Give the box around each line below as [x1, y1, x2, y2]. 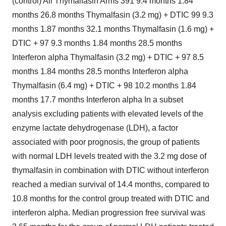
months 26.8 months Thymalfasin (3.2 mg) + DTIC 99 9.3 [12, 11, 213, 19]
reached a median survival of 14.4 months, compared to [12, 180, 209, 189]
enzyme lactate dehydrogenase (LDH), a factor [12, 124, 178, 132]
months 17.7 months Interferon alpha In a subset [12, 95, 183, 104]
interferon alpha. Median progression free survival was [12, 208, 205, 217]
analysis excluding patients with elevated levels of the [12, 109, 203, 118]
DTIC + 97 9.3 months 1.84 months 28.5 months [12, 39, 182, 47]
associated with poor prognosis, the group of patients [12, 138, 200, 146]
